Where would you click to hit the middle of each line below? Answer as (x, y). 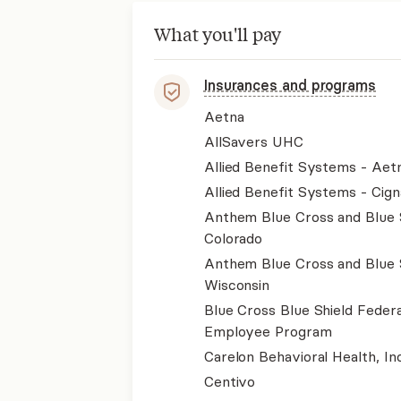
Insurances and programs (290, 85)
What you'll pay (218, 34)
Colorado (233, 238)
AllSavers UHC (253, 141)
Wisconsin (237, 285)
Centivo (230, 381)
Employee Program (268, 331)
